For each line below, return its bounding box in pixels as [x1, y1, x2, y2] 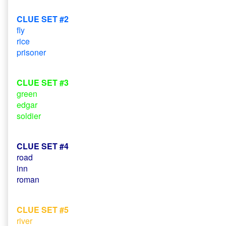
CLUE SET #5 [17, 203, 69, 215]
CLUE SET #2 [17, 13, 69, 25]
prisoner [17, 46, 46, 58]
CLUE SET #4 [17, 140, 69, 152]
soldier [17, 109, 41, 122]
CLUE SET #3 [17, 76, 69, 88]
